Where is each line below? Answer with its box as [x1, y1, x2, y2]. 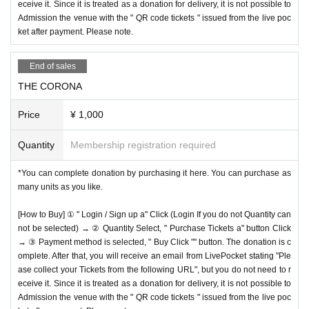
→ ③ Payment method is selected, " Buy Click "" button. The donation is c [18, 237, 291, 247]
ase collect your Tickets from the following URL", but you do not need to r [18, 264, 291, 275]
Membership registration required [70, 139, 216, 150]
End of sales [29, 61, 76, 71]
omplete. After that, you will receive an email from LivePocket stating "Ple [18, 250, 291, 261]
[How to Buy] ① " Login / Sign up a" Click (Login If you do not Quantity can [18, 209, 291, 219]
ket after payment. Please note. [18, 26, 133, 37]
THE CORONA [18, 80, 82, 92]
